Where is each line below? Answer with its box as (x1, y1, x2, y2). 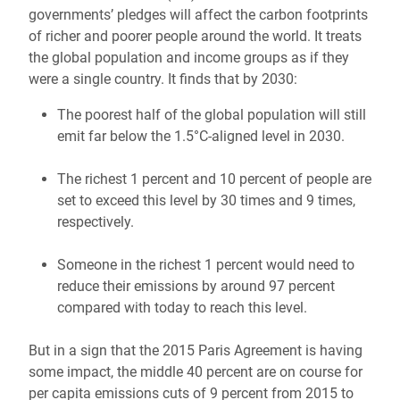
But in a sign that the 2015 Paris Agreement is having (29, 342, 362, 359)
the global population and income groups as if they (29, 49, 349, 66)
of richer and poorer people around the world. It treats (29, 28, 362, 45)
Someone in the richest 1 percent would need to (57, 256, 354, 273)
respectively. (57, 213, 134, 230)
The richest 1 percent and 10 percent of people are (57, 171, 371, 187)
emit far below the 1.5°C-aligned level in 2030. (57, 128, 345, 145)
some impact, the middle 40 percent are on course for (29, 363, 362, 380)
